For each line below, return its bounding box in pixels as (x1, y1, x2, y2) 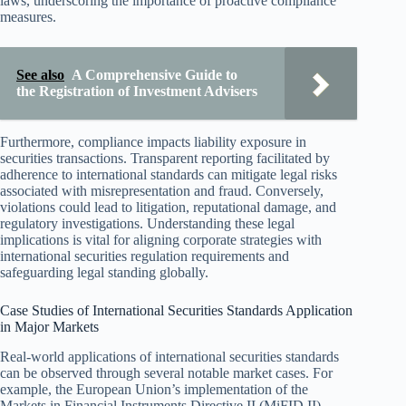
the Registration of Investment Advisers (16, 83, 257, 100)
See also (16, 67, 64, 83)
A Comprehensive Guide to (72, 67, 237, 83)
